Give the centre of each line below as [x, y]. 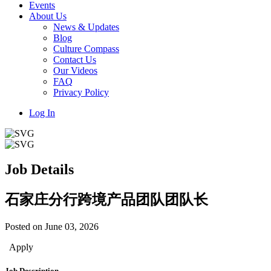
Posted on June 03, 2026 [52, 227]
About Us [48, 16]
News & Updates [86, 27]
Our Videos [75, 70]
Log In [42, 113]
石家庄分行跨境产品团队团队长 [106, 200]
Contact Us [75, 59]
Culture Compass [86, 48]
